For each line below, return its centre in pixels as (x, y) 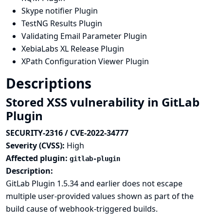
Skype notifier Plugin (60, 11)
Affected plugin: (38, 158)
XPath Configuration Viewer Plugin (85, 61)
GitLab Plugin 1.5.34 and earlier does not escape (94, 183)
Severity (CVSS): (36, 145)
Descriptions (50, 83)
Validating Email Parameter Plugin (84, 36)
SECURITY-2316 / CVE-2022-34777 (67, 133)
